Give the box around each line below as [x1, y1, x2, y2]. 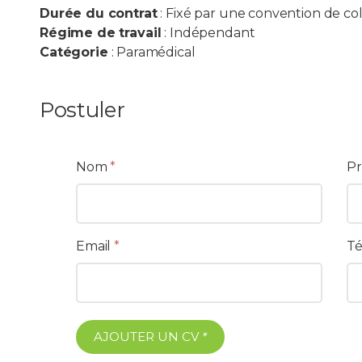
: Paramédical [107, 44, 196, 60]
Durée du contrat [40, 6, 158, 21]
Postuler [40, 97, 125, 123]
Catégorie [40, 44, 108, 60]
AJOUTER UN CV [94, 329, 199, 344]
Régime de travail [40, 25, 162, 40]
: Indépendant [161, 25, 255, 40]
